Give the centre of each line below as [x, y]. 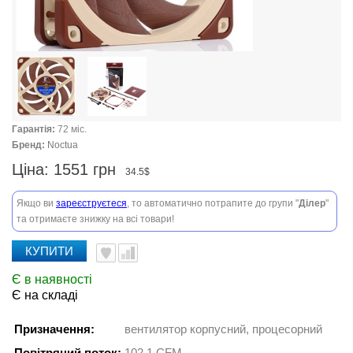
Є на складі [45, 295]
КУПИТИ [49, 251]
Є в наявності [52, 279]
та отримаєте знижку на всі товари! [95, 219]
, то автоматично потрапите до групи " [213, 203]
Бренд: [28, 145]
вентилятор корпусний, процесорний [223, 329]
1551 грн [87, 169]
